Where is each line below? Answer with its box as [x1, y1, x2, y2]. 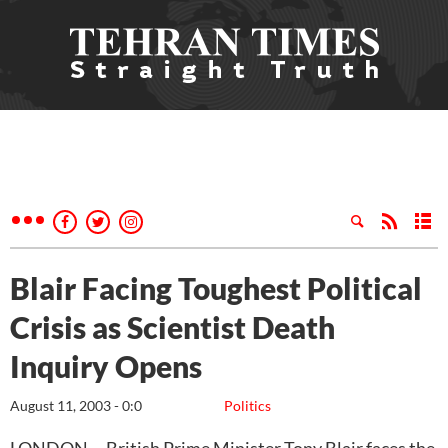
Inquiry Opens [10, 348, 202, 384]
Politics [224, 397, 271, 414]
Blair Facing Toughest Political [10, 270, 422, 306]
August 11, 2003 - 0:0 [10, 397, 142, 414]
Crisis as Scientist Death [10, 309, 335, 345]
